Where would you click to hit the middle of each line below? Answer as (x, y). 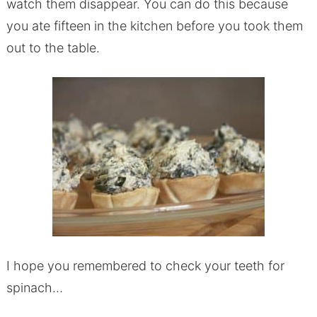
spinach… (34, 288)
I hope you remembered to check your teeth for (145, 266)
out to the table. (53, 48)
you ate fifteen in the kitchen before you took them (154, 26)
